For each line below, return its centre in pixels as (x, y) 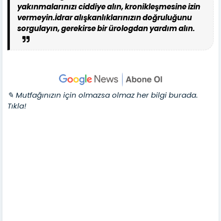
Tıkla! (17, 106)
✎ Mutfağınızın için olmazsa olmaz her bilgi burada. (103, 95)
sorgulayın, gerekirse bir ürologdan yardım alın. (106, 28)
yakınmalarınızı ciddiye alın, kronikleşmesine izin (109, 6)
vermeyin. (36, 17)
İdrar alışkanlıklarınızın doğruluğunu (123, 17)
